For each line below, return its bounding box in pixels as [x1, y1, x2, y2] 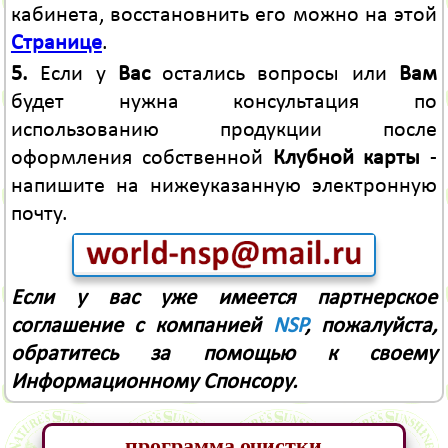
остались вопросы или [149, 63, 400, 87]
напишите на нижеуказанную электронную [10, 175, 438, 199]
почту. [10, 203, 68, 227]
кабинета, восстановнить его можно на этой [10, 3, 438, 27]
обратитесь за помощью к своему [10, 342, 438, 366]
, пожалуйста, [304, 314, 438, 338]
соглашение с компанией [10, 314, 273, 338]
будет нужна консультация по [10, 91, 438, 115]
